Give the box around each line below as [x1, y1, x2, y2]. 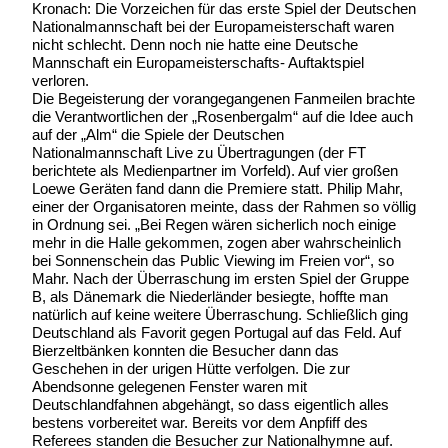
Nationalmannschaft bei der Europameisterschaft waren [32, 17, 394, 35]
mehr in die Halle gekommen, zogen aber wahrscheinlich [32, 233, 401, 251]
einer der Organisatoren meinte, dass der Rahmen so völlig [32, 197, 416, 215]
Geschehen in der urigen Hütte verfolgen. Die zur [32, 359, 350, 377]
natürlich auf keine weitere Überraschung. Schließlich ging [32, 305, 408, 323]
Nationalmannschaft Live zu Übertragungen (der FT [32, 143, 366, 161]
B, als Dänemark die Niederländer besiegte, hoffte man [32, 287, 388, 305]
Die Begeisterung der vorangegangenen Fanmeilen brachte [32, 89, 415, 107]
